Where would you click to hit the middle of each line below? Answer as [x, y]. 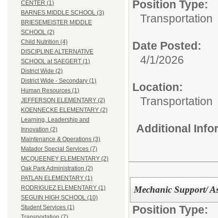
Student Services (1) [48, 208]
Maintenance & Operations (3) [61, 139]
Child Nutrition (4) [44, 42]
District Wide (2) [42, 71]
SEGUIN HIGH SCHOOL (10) [59, 198]
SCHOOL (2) [38, 32]
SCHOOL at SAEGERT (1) [55, 62]
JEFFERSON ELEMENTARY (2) [63, 100]
